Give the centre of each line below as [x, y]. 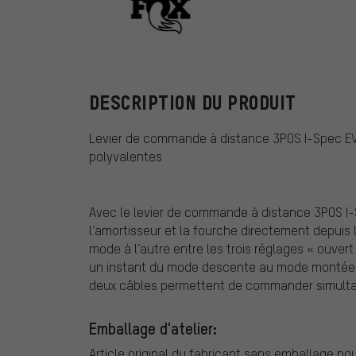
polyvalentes [126, 157]
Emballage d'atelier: [153, 329]
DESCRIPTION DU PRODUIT [193, 103]
